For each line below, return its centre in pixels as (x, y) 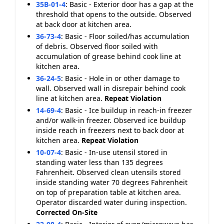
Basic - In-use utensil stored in (116, 152)
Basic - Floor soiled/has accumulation (127, 36)
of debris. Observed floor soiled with (97, 46)
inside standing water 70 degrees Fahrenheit (112, 182)
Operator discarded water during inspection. (111, 202)
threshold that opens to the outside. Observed (114, 14)
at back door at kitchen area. (84, 24)
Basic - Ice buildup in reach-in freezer (128, 110)
